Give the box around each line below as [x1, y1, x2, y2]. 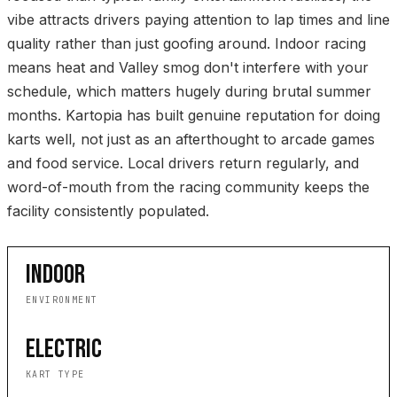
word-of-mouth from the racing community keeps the [7, 178, 370, 197]
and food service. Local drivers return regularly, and [7, 154, 359, 173]
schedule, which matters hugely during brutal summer [7, 82, 371, 101]
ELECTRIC [26, 333, 102, 366]
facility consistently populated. [7, 202, 209, 221]
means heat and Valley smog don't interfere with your [7, 58, 369, 77]
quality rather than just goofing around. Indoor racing [7, 35, 366, 53]
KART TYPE [26, 369, 85, 381]
